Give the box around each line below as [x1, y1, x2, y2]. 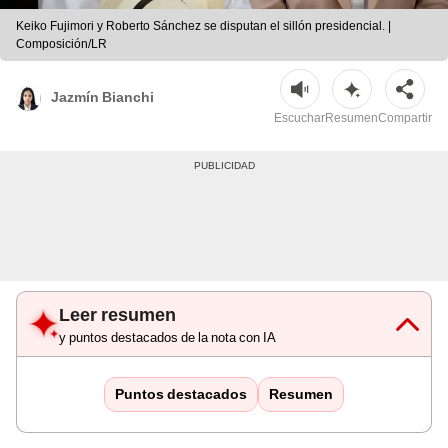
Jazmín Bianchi [51, 88, 154, 105]
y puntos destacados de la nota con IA [59, 330, 276, 346]
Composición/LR [16, 37, 107, 52]
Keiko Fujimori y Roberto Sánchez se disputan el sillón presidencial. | [16, 19, 391, 34]
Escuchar [274, 111, 325, 126]
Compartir [378, 111, 432, 126]
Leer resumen [59, 304, 176, 326]
